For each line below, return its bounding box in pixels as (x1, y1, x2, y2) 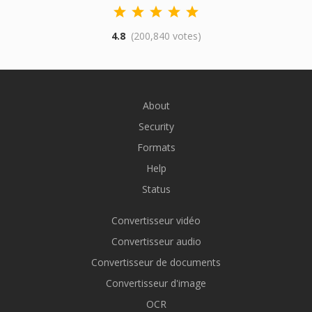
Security (138, 120, 174, 133)
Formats (136, 141, 175, 154)
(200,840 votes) (130, 29, 201, 42)
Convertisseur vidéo (111, 214, 201, 227)
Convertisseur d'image (106, 276, 206, 290)
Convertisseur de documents (91, 256, 221, 269)
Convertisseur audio (111, 235, 201, 248)
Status (141, 182, 171, 196)
